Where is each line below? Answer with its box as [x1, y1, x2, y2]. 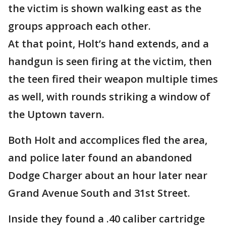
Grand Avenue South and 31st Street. [8, 186, 193, 200]
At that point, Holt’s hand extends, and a [8, 37, 209, 50]
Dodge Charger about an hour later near [8, 168, 207, 182]
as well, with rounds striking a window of [8, 90, 210, 103]
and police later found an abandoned [8, 151, 192, 164]
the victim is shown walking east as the [8, 2, 201, 15]
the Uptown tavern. [8, 107, 104, 121]
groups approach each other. [8, 19, 151, 33]
